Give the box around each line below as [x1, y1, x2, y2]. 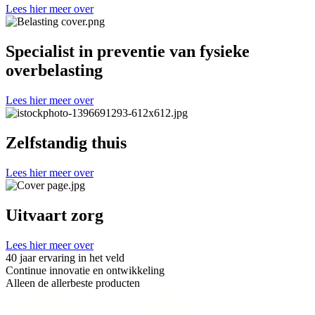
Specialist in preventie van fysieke [6, 42, 250, 61]
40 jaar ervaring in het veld [6, 251, 124, 264]
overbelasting [6, 61, 103, 80]
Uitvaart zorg [6, 205, 103, 224]
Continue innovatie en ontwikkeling [6, 264, 165, 276]
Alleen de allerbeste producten [6, 276, 140, 289]
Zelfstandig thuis [6, 133, 127, 152]
